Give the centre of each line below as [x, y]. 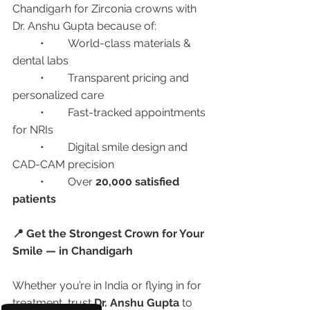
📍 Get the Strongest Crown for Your [110, 234]
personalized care [58, 95]
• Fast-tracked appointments [26, 112]
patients [34, 199]
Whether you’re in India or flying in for [108, 285]
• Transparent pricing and [26, 78]
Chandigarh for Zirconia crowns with [106, 9]
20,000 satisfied [139, 182]
